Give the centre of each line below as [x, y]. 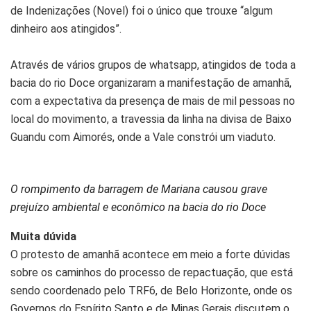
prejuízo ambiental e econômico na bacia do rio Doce [138, 208]
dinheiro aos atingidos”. [66, 29]
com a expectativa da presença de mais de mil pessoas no [153, 101]
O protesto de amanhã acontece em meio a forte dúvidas [150, 255]
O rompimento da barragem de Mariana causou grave [139, 190]
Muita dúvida [43, 237]
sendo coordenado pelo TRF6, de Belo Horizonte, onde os [151, 291]
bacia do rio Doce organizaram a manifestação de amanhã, [151, 83]
